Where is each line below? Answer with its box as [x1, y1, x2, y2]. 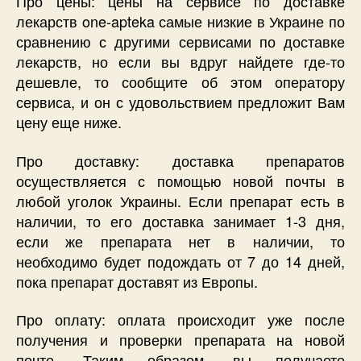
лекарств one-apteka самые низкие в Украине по [16, 10, 345, 32]
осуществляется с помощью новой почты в [16, 169, 345, 191]
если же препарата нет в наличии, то [16, 230, 345, 251]
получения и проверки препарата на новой [16, 329, 345, 351]
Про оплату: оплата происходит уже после [16, 309, 345, 330]
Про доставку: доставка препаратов [16, 149, 345, 171]
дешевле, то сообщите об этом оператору [16, 71, 345, 93]
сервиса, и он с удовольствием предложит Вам [16, 91, 345, 113]
